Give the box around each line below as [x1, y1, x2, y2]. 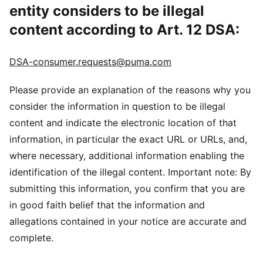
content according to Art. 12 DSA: [9, 21, 240, 38]
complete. [9, 232, 53, 244]
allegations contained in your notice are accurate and [9, 215, 247, 227]
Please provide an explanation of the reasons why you [9, 84, 251, 96]
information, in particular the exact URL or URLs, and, [9, 133, 247, 145]
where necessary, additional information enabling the [9, 150, 244, 161]
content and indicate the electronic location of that [9, 117, 237, 129]
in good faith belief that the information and [9, 199, 205, 211]
